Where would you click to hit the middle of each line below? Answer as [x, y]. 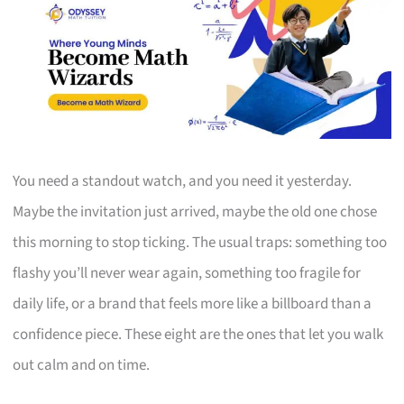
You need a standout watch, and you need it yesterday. [183, 181]
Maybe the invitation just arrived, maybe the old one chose [195, 211]
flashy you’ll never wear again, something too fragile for [187, 273]
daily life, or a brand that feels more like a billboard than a [193, 303]
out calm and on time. [82, 365]
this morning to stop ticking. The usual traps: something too [200, 242]
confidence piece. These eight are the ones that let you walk [198, 334]
